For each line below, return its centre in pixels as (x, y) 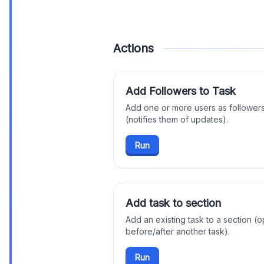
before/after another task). (178, 231)
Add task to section (173, 203)
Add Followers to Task (181, 91)
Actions (133, 48)
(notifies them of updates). (177, 119)
